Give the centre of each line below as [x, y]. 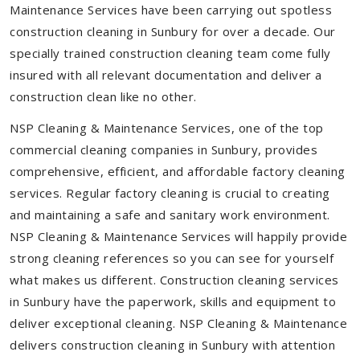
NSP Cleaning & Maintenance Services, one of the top [167, 128]
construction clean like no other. [103, 96]
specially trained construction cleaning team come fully [170, 53]
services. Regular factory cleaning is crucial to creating [170, 193]
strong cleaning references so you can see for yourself [172, 258]
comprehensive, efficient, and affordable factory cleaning [178, 171]
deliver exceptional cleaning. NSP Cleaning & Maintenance [178, 323]
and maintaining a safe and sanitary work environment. [170, 215]
